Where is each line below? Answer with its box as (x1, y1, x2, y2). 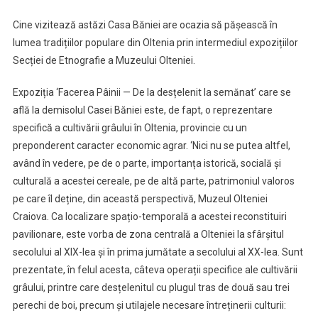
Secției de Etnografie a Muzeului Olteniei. (12, 54, 195, 66)
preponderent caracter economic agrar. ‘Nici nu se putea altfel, (12, 139, 290, 151)
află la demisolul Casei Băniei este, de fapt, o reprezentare (12, 104, 273, 116)
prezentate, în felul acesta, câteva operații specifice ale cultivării (12, 263, 297, 275)
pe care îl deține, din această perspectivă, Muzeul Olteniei (12, 192, 268, 204)
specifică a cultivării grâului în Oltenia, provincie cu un (12, 121, 247, 133)
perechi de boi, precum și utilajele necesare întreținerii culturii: (12, 299, 286, 311)
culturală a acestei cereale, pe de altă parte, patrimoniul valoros (12, 175, 295, 187)
